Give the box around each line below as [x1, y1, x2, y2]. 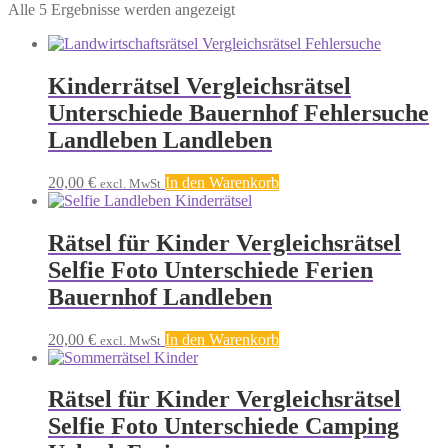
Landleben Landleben [48, 126, 272, 153]
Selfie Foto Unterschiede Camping [48, 413, 399, 440]
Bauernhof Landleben [48, 283, 272, 310]
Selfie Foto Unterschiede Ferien [48, 256, 373, 283]
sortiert [234, 35, 277, 53]
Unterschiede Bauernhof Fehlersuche [48, 99, 429, 126]
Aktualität [234, 17, 296, 35]
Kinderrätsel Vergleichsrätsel [48, 72, 351, 99]
